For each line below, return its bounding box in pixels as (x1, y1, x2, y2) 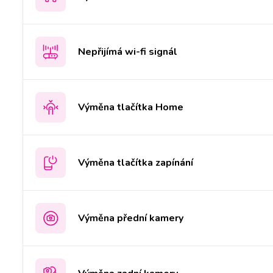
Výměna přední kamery (78, 211, 183, 225)
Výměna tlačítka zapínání (78, 155, 193, 169)
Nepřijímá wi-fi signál (78, 44, 177, 58)
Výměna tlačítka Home (78, 100, 183, 114)
